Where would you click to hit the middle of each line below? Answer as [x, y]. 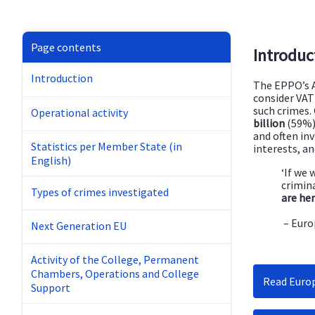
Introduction [62, 78]
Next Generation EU [79, 226]
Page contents [66, 47]
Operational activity [79, 113]
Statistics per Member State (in [107, 147]
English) [51, 161]
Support [51, 288]
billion [269, 123]
